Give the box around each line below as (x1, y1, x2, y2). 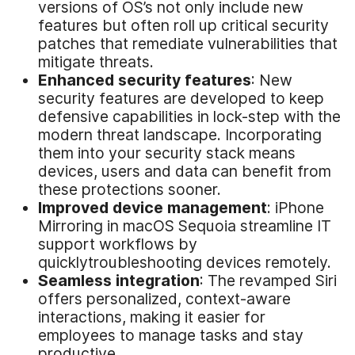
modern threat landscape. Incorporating (38, 124, 322, 144)
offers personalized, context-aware (38, 288, 291, 308)
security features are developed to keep (38, 88, 324, 108)
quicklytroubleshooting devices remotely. (38, 252, 331, 272)
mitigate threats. (38, 52, 154, 71)
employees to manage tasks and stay (38, 325, 303, 345)
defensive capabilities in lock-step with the (38, 106, 341, 126)
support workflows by (38, 234, 197, 254)
